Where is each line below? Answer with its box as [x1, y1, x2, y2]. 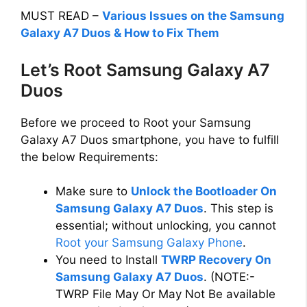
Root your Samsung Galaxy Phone [56, 236, 243, 250]
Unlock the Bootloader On [131, 184, 277, 199]
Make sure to [56, 184, 131, 199]
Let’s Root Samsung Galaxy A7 [21, 59, 270, 80]
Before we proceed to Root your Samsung [21, 115, 251, 130]
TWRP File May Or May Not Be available [56, 287, 275, 302]
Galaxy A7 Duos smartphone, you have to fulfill [21, 132, 279, 147]
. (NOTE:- [204, 270, 255, 284]
